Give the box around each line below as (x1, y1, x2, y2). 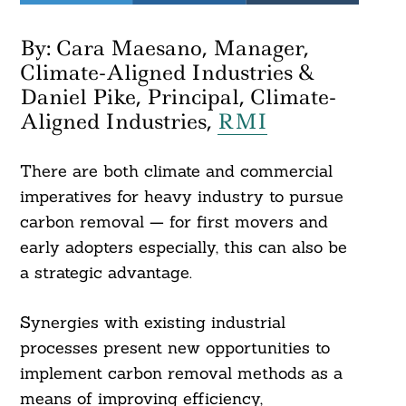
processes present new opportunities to (19, 337, 330, 359)
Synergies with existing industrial (19, 312, 285, 333)
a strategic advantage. (19, 262, 192, 284)
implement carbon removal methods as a (19, 362, 343, 384)
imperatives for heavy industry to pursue (19, 186, 343, 208)
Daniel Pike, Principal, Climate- (19, 83, 336, 111)
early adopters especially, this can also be (19, 237, 347, 258)
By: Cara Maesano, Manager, (19, 34, 309, 63)
